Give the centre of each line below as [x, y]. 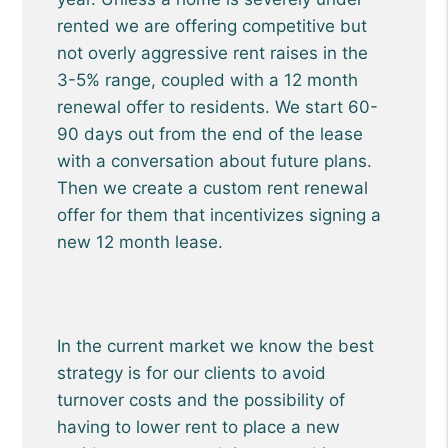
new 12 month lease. [140, 242]
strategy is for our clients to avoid [192, 373]
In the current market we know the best [216, 346]
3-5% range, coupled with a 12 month [208, 80]
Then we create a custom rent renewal [213, 188]
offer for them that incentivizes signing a [219, 215]
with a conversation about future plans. [215, 161]
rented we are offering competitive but [212, 26]
